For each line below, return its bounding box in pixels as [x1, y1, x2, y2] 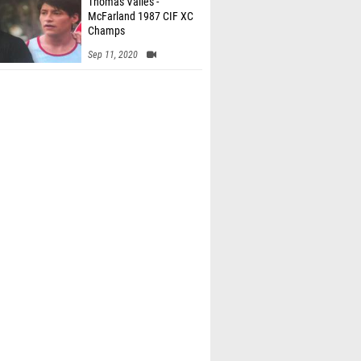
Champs [88, 24, 125, 38]
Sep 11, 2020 [88, 49, 138, 60]
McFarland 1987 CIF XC [88, 10, 193, 23]
